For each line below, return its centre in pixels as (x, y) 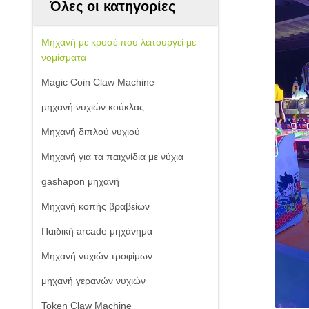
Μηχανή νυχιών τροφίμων (97, 256)
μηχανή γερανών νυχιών (93, 281)
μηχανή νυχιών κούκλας (93, 107)
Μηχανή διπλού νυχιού (91, 132)
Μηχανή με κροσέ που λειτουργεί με (119, 42)
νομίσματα (64, 57)
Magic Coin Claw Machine (98, 82)
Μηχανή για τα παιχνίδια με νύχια (112, 157)
